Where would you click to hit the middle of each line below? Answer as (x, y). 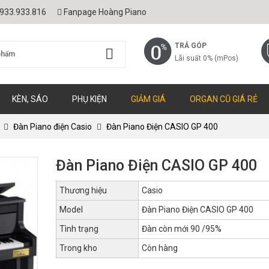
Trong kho (78, 248)
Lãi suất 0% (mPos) (207, 58)
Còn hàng (159, 248)
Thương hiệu (83, 190)
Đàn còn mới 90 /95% (181, 229)
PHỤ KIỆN (89, 99)
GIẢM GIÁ (148, 99)
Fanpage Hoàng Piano (105, 12)
